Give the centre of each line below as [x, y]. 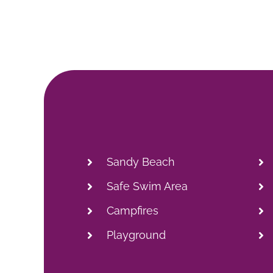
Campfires [133, 210]
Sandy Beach [141, 161]
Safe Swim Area [147, 186]
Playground [136, 235]
